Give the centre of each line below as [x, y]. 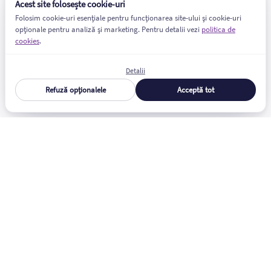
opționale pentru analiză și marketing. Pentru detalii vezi [108, 29]
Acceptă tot [196, 90]
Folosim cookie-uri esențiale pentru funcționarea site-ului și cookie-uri [128, 18]
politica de [218, 29]
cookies [27, 41]
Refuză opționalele [75, 90]
